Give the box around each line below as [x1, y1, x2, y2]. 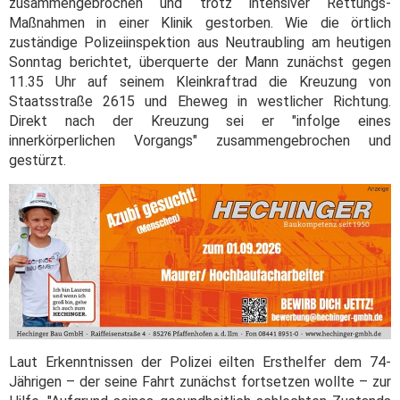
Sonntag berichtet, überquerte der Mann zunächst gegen [9, 53, 391, 71]
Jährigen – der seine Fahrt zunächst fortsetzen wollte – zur [9, 373, 391, 391]
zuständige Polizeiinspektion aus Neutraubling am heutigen [9, 33, 391, 51]
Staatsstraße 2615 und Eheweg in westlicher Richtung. [9, 92, 391, 110]
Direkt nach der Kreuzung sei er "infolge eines [9, 112, 391, 129]
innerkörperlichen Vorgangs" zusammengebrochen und [9, 131, 391, 149]
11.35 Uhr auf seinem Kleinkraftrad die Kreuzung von [9, 72, 391, 90]
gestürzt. [9, 151, 66, 169]
